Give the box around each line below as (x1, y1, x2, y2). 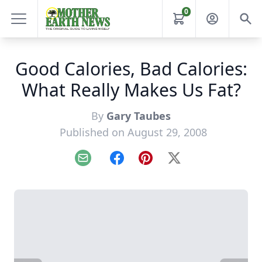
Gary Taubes (106, 109, 171, 123)
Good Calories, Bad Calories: (15, 57, 247, 81)
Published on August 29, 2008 (60, 125, 207, 139)
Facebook (116, 157, 158, 171)
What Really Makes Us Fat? (21, 78, 241, 102)
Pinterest (144, 157, 185, 171)
